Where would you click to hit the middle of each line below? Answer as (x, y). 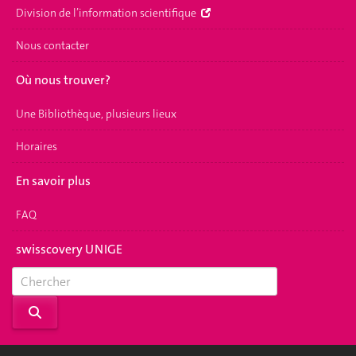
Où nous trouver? (63, 79)
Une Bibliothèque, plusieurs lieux (96, 114)
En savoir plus (53, 180)
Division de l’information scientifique (107, 13)
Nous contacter (52, 45)
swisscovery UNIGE (69, 249)
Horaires (37, 146)
